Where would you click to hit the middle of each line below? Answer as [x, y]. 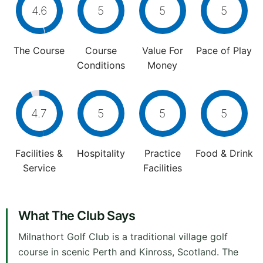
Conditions [101, 65]
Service [39, 168]
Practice [162, 154]
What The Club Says [77, 216]
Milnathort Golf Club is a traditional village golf [123, 237]
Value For [162, 51]
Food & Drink [224, 154]
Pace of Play [224, 51]
